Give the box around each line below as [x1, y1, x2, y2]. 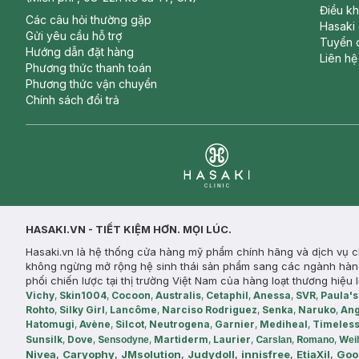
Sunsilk [26, 333, 63, 345]
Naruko [298, 304, 336, 316]
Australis [155, 289, 201, 301]
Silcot [115, 318, 144, 330]
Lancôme [110, 304, 157, 316]
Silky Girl [59, 304, 105, 316]
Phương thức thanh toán [26, 61, 151, 75]
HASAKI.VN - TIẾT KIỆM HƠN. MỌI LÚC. [26, 223, 232, 236]
